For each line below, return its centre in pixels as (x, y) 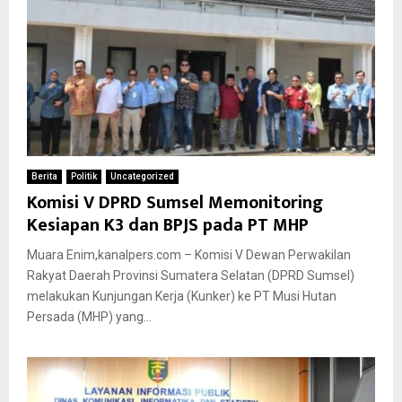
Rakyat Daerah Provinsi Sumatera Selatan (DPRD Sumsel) (191, 275)
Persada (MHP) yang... (89, 316)
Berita (44, 176)
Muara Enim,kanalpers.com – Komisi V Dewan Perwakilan (189, 254)
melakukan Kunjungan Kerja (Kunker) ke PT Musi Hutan (182, 296)
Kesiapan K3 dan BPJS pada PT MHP (168, 225)
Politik (84, 176)
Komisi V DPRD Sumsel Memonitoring (175, 202)
